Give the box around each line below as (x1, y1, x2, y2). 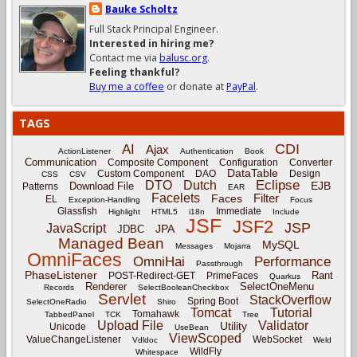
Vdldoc (131, 335, 158, 344)
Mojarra (223, 241, 251, 250)
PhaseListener (24, 268, 97, 281)
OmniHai (132, 253, 185, 269)
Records (43, 282, 74, 292)
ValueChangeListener (25, 333, 121, 345)
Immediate (216, 205, 261, 217)
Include (273, 206, 300, 216)
